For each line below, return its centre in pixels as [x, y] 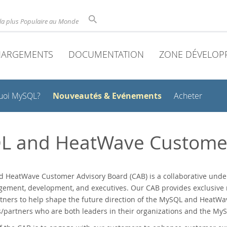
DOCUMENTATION [106, 54]
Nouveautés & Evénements [107, 96]
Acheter [188, 96]
